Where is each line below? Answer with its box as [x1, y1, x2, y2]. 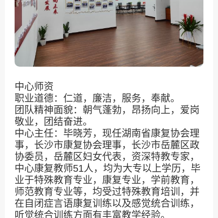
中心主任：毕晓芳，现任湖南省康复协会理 [15, 128, 200, 139]
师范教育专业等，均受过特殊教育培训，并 [15, 186, 200, 198]
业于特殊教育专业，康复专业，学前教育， [15, 175, 200, 186]
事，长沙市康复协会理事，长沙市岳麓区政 [15, 140, 200, 151]
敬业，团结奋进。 [15, 116, 92, 127]
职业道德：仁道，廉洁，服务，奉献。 [15, 93, 180, 104]
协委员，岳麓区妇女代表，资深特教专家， [15, 151, 200, 163]
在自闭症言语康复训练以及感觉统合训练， [15, 198, 200, 209]
